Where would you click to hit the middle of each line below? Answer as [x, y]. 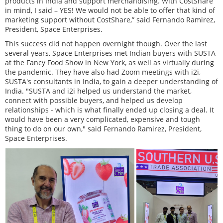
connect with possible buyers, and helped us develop [94, 100]
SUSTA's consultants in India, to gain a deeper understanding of [111, 81]
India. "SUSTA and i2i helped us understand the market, [98, 91]
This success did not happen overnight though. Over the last [106, 44]
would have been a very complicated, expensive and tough [103, 119]
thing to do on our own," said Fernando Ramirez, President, [103, 129]
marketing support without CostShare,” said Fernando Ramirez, [110, 20]
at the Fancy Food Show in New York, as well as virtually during [110, 62]
